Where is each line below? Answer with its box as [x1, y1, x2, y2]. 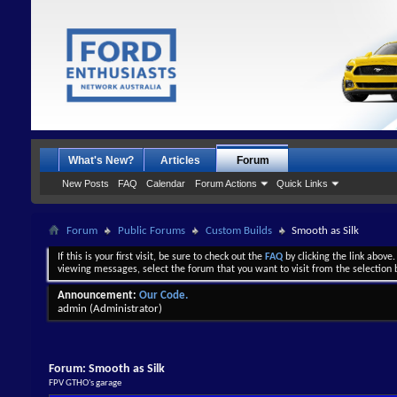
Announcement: [58, 289, 136, 301]
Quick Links [276, 177, 328, 189]
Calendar [146, 177, 185, 189]
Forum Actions [195, 177, 257, 189]
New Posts [62, 177, 109, 189]
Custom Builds [206, 224, 272, 237]
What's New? [68, 153, 134, 167]
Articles [160, 153, 200, 167]
